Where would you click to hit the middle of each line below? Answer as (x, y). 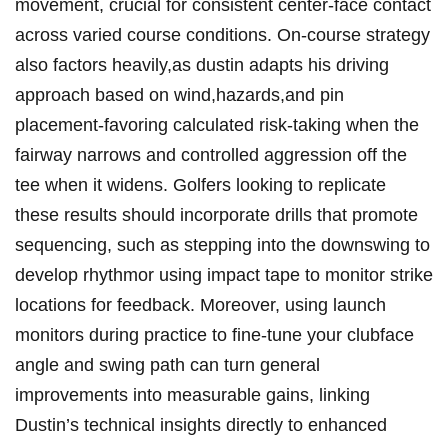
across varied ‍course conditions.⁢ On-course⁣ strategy (222, 35)
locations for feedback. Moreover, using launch (200, 305)
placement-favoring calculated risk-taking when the (217, 125)
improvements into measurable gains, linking (192, 395)
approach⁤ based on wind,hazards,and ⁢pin (179, 95)
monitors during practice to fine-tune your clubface (214, 335)
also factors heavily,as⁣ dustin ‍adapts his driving (202, 65)
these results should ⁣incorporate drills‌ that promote (216, 215)
